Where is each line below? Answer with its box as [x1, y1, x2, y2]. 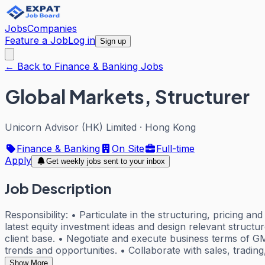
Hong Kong [145, 121, 196, 133]
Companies [27, 22, 77, 34]
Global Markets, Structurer [5, 85, 250, 109]
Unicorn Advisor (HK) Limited [5, 121, 137, 133]
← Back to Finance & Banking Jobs [5, 60, 163, 72]
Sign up [100, 37, 126, 46]
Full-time [156, 142, 195, 154]
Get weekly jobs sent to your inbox [46, 156, 165, 166]
